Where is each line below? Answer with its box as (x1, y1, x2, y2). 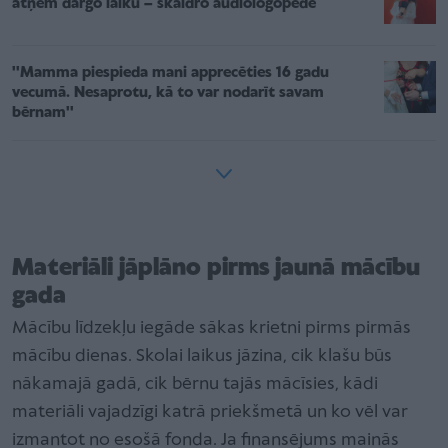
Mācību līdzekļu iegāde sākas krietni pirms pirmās (12, 318, 411, 338)
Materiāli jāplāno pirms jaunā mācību (12, 255, 420, 281)
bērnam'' (12, 104, 74, 121)
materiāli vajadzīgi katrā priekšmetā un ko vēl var (12, 402, 408, 422)
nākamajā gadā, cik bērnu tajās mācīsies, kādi (12, 374, 378, 394)
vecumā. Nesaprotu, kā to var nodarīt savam (12, 84, 324, 101)
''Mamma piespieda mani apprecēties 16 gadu (12, 64, 329, 81)
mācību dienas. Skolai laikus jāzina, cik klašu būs (12, 346, 392, 366)
